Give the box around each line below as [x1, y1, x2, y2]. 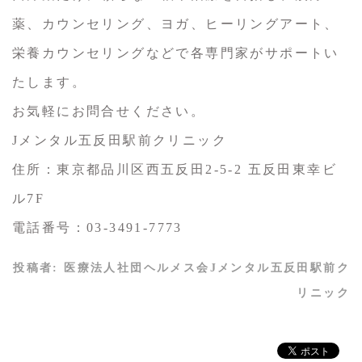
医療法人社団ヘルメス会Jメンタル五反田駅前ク [64, 262, 350, 275]
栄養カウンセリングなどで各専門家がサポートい [12, 46, 339, 61]
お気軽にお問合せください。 [12, 104, 206, 119]
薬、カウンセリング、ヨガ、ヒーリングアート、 [12, 17, 339, 32]
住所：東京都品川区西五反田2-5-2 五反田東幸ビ [12, 162, 337, 177]
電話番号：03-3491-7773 [12, 221, 183, 235]
